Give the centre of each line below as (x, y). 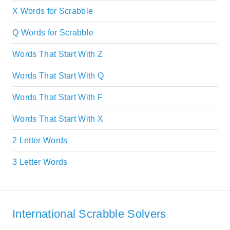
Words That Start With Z (58, 54)
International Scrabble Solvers (89, 214)
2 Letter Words (40, 141)
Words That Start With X (58, 119)
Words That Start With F (58, 98)
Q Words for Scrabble (53, 33)
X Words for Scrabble (53, 11)
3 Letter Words (40, 162)
